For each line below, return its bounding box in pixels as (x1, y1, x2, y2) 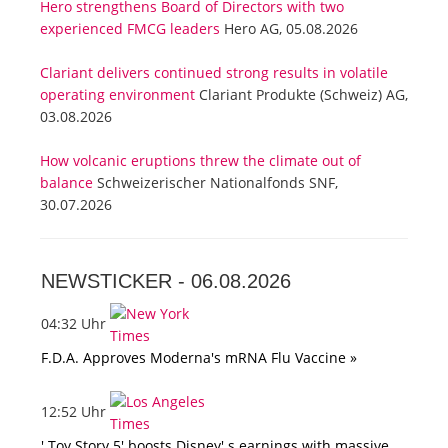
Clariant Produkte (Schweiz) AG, (195, 85, 408, 105)
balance (40, 173, 93, 193)
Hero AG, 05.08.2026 (220, 19, 358, 39)
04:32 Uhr (41, 313, 110, 333)
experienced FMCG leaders (40, 19, 220, 39)
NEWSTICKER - (41, 270, 191, 293)
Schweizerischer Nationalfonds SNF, (93, 173, 338, 193)
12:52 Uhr (41, 401, 110, 421)
